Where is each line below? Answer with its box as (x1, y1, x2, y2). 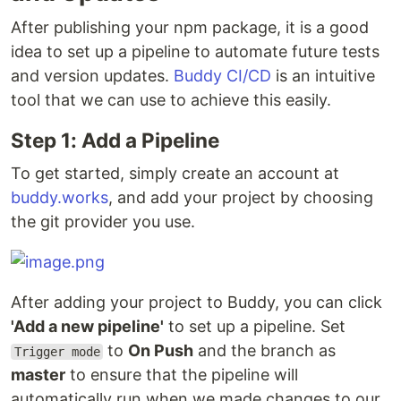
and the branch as (193, 341, 337, 360)
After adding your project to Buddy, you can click (11, 293, 382, 311)
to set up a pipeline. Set (164, 317, 346, 336)
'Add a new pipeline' (11, 317, 164, 336)
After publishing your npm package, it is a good (11, 18, 369, 37)
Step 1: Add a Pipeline (11, 128, 219, 152)
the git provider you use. (11, 212, 195, 231)
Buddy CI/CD (174, 66, 271, 85)
